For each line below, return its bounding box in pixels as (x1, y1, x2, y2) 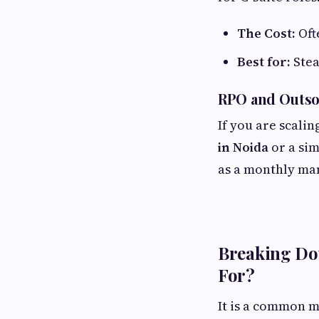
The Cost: (237, 24, 296, 43)
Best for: (237, 53, 291, 71)
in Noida (218, 138, 268, 157)
